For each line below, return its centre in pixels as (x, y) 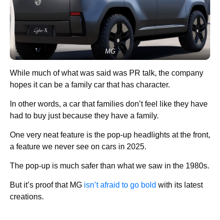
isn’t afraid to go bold (120, 185)
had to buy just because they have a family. (84, 115)
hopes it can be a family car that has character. (90, 84)
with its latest (179, 185)
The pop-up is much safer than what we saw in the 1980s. (110, 165)
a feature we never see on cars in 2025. (78, 146)
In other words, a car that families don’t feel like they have (109, 104)
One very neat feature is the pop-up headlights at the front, (110, 135)
